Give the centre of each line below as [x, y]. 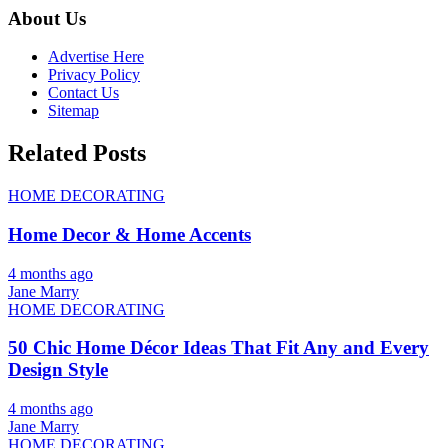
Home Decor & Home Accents [129, 234]
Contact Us [83, 93]
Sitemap [73, 111]
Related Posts [77, 153]
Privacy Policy [94, 75]
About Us [47, 18]
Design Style [58, 370]
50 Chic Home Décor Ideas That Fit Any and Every [218, 348]
